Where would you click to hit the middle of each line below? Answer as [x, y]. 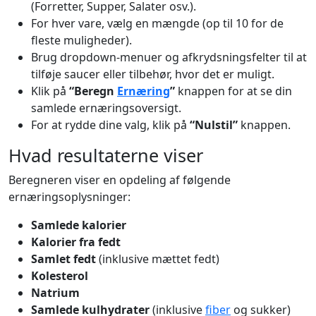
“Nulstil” [214, 125]
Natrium [55, 293]
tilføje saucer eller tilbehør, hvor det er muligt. [153, 74]
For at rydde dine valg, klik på [110, 125]
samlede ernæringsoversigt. [106, 108]
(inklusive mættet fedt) [158, 259]
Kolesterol [60, 276]
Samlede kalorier [79, 225]
